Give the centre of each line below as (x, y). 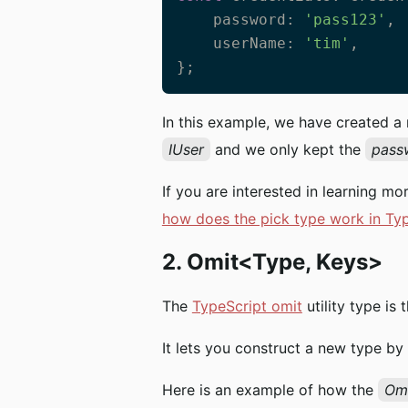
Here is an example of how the (270, 390)
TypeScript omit (247, 306)
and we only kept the (287, 150)
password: (258, 20)
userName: (258, 44)
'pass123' (345, 20)
